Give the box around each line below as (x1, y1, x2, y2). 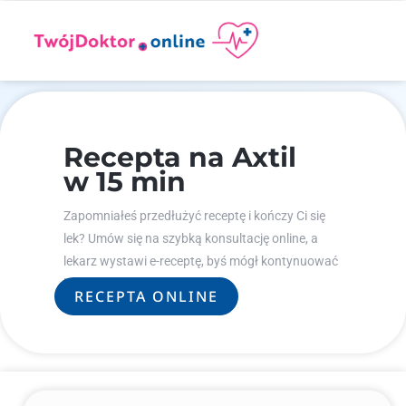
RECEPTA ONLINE (74, 286, 218, 306)
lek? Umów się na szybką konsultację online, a (63, 231, 318, 246)
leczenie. (63, 276, 111, 291)
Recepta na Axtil (63, 140, 296, 174)
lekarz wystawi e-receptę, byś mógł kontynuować (63, 254, 338, 268)
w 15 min (63, 165, 186, 198)
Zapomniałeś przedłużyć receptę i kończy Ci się (63, 208, 325, 223)
